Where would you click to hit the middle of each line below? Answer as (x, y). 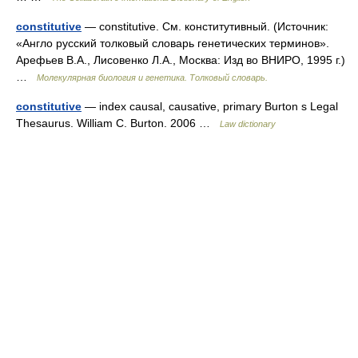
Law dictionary (248, 124)
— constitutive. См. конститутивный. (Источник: (205, 26)
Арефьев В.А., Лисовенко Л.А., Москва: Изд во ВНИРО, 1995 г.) (181, 60)
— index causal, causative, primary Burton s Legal (210, 106)
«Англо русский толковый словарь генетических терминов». (173, 43)
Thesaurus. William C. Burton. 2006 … (118, 123)
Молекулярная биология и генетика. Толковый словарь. (152, 78)
